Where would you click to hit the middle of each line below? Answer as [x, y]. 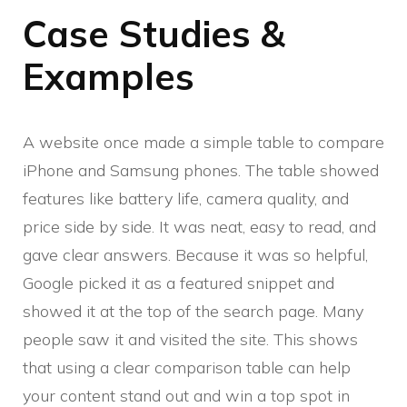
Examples [109, 77]
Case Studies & [154, 34]
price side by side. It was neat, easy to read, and [199, 227]
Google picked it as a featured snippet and [179, 283]
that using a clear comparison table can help [187, 368]
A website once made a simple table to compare [203, 143]
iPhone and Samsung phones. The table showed [201, 171]
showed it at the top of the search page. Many [193, 312]
